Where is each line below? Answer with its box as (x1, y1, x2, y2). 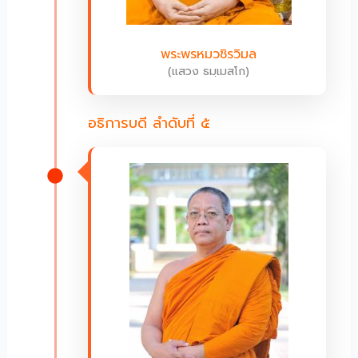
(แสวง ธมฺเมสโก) (168, 63, 249, 81)
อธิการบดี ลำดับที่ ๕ (87, 112, 210, 135)
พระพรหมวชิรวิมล (161, 45, 257, 65)
